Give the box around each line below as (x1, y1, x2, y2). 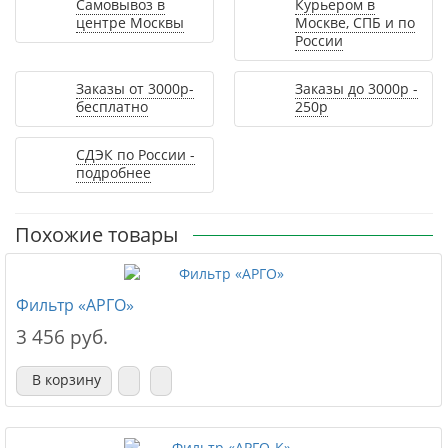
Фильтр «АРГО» (16, 294, 134, 316)
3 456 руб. (16, 324, 108, 350)
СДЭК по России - (76, 145, 195, 164)
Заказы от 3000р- (76, 79, 194, 98)
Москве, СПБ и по (295, 13, 415, 32)
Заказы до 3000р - (295, 79, 418, 98)
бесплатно (76, 97, 148, 116)
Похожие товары (15, 221, 178, 248)
